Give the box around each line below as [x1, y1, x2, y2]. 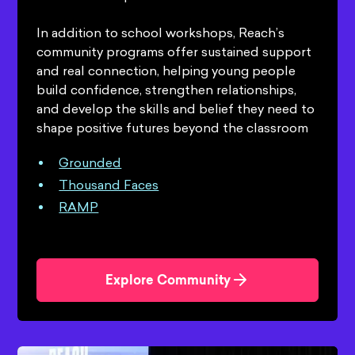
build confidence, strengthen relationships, [36, 82, 297, 97]
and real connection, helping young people [36, 63, 296, 78]
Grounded [59, 155, 122, 170]
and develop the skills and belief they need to [36, 101, 315, 116]
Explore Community [105, 275, 231, 288]
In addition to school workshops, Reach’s [36, 25, 285, 40]
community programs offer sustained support [36, 44, 312, 59]
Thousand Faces [59, 177, 159, 193]
